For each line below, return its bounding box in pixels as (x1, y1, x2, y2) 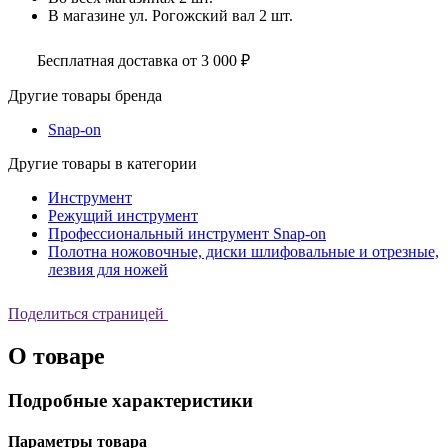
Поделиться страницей (8, 304, 164, 322)
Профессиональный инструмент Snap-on (48, 224, 326, 242)
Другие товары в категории (8, 154, 197, 172)
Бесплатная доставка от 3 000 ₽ (37, 51, 250, 69)
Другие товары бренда (8, 86, 162, 104)
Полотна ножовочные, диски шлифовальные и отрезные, (48, 242, 439, 260)
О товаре (8, 342, 105, 369)
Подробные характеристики (8, 389, 253, 411)
